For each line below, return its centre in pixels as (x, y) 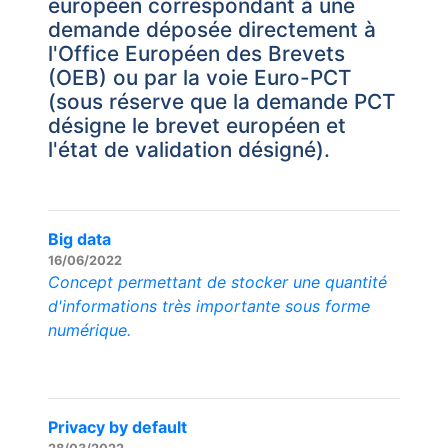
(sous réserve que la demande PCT (222, 101)
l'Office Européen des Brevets (196, 53)
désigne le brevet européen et (197, 125)
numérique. (89, 330)
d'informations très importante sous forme (209, 306)
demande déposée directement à (212, 29)
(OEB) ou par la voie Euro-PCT (200, 77)
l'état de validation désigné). (189, 149)
